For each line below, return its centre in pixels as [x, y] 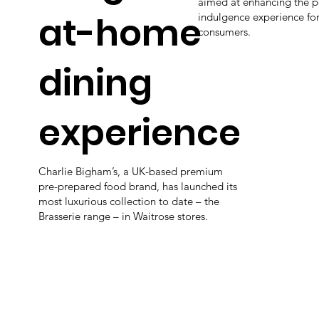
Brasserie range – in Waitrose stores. [124, 216]
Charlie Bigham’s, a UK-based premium [131, 171]
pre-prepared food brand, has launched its [138, 186]
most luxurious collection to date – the [129, 201]
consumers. [224, 31]
